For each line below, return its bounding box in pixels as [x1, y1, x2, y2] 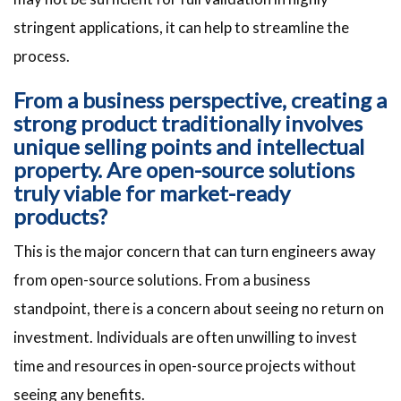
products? [13, 203, 107, 230]
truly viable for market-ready [13, 180, 290, 207]
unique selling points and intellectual [13, 133, 364, 160]
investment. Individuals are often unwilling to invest [13, 328, 357, 347]
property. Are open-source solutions [13, 157, 354, 183]
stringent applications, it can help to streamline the [13, 18, 349, 38]
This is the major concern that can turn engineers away [13, 242, 376, 261]
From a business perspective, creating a [13, 87, 387, 114]
